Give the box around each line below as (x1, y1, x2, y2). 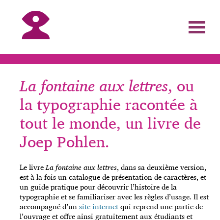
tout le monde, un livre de (20, 110, 201, 136)
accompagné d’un (20, 200, 79, 213)
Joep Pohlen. (20, 129, 110, 154)
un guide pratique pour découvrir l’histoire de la (20, 181, 177, 193)
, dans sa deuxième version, (117, 161, 206, 173)
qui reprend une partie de (118, 200, 203, 213)
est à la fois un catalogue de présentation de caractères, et (20, 171, 206, 183)
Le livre (20, 161, 46, 173)
